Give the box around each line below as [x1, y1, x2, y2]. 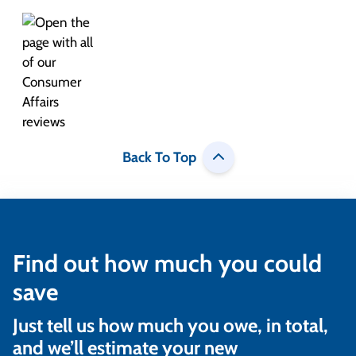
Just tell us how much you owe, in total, [13, 314, 328, 337]
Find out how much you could [13, 249, 322, 278]
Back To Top [122, 148, 196, 166]
